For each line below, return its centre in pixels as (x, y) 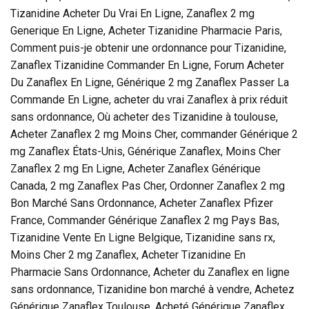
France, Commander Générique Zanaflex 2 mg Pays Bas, (145, 220)
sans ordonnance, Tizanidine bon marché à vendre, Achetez (152, 289)
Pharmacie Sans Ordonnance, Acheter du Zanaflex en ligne (150, 272)
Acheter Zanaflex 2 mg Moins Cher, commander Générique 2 (154, 134)
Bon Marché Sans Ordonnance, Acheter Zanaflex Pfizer (142, 203)
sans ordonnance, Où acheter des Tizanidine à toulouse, (144, 117)
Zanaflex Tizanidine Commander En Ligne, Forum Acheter (147, 65)
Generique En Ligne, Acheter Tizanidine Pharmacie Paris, (146, 30)
